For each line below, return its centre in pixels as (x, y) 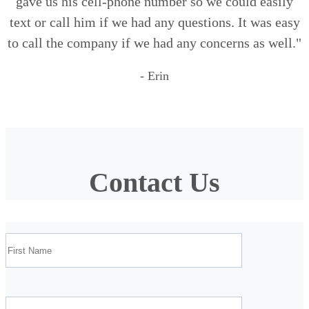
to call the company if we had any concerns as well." (154, 43)
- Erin (154, 76)
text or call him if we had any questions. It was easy (154, 22)
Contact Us (154, 183)
